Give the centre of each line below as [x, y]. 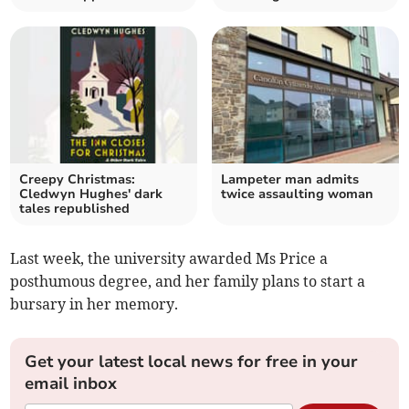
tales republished [75, 209]
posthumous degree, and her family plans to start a [188, 282]
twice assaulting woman [297, 194]
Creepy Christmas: [78, 180]
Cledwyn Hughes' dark [91, 194]
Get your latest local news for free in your [192, 362]
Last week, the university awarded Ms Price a [169, 259]
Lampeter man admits [290, 180]
